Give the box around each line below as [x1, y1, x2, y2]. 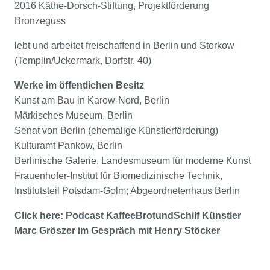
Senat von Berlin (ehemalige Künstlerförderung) [14, 125, 218, 136]
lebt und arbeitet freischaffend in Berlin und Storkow [14, 40, 234, 51]
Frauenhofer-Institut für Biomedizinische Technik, [14, 171, 222, 181]
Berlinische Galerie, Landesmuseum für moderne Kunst [14, 155, 251, 166]
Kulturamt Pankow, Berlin [14, 140, 122, 151]
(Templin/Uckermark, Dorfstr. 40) [14, 55, 151, 66]
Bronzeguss [14, 16, 66, 26]
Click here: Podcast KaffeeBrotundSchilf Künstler [14, 210, 241, 221]
